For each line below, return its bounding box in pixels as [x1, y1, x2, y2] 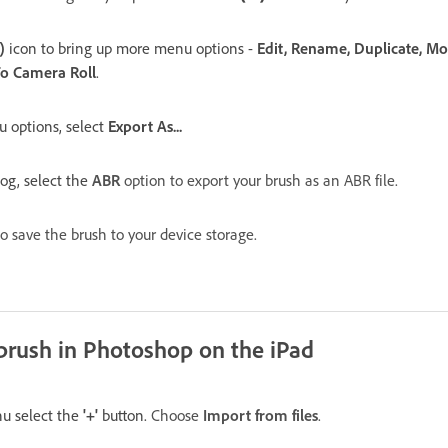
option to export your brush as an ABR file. [120, 170, 398, 190]
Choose [151, 405, 203, 425]
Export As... [108, 116, 182, 136]
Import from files [203, 405, 318, 425]
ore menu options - [129, 38, 253, 58]
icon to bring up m [5, 38, 129, 58]
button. [98, 405, 151, 425]
